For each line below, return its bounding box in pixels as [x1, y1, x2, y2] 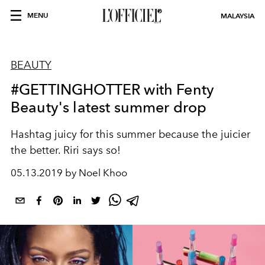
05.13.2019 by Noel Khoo [11, 167, 127, 179]
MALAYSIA [221, 11, 254, 20]
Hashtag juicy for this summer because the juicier [11, 128, 250, 141]
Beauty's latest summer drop [11, 98, 207, 116]
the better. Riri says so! [11, 144, 121, 157]
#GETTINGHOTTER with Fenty [11, 80, 215, 98]
